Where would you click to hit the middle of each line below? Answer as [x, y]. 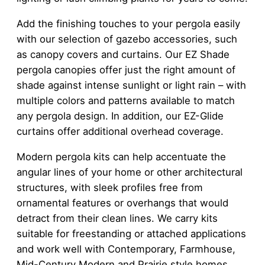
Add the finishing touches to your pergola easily [128, 24]
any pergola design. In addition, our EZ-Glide [120, 116]
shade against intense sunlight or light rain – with [131, 85]
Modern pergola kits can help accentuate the [121, 157]
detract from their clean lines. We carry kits [117, 219]
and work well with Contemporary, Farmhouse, [126, 249]
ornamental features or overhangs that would [122, 203]
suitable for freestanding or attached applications [131, 234]
